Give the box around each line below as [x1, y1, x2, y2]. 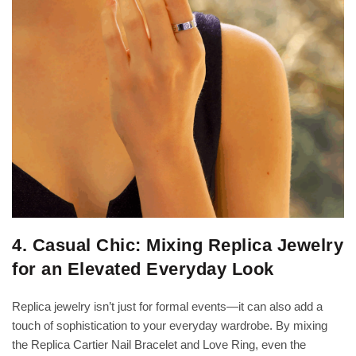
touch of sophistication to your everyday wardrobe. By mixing [12, 319, 327, 333]
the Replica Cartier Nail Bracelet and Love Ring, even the [12, 338, 306, 352]
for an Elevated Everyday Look [12, 259, 274, 280]
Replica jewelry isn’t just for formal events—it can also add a [12, 300, 323, 314]
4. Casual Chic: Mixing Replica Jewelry [12, 235, 343, 256]
